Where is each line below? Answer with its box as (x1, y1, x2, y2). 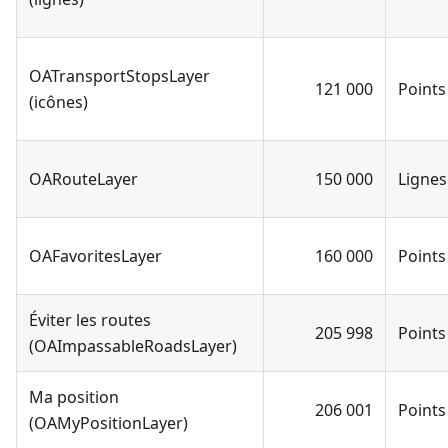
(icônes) (29, 90, 88, 113)
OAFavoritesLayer (29, 244, 162, 267)
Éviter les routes (29, 308, 151, 331)
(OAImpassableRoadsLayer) (29, 334, 237, 357)
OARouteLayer (29, 167, 138, 190)
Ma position (29, 385, 119, 408)
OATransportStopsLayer (29, 64, 210, 87)
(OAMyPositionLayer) (29, 411, 188, 434)
